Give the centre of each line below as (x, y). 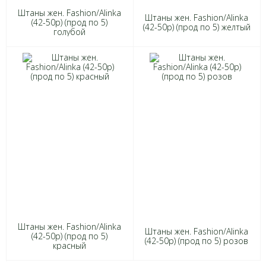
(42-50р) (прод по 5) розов (197, 241)
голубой (70, 32)
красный (70, 246)
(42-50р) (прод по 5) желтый (197, 27)
